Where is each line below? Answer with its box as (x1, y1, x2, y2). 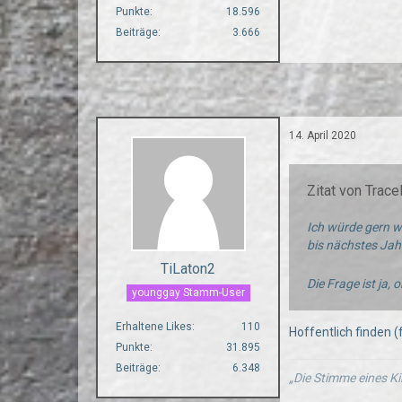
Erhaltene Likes (116, 319, 193, 333)
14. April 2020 (289, 128, 357, 142)
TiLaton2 (161, 259, 216, 277)
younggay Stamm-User (131, 285, 245, 299)
